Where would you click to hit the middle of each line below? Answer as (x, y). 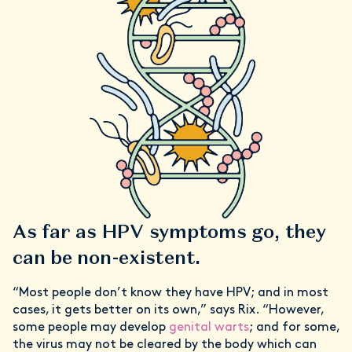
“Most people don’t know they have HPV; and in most (170, 293)
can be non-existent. (107, 257)
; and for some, (294, 328)
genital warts (209, 328)
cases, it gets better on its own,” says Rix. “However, (168, 310)
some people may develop (91, 328)
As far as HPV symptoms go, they (169, 231)
